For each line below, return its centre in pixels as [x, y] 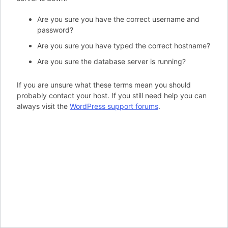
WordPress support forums [114, 106]
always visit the [43, 106]
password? [55, 30]
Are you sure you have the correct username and [118, 19]
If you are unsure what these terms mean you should [104, 85]
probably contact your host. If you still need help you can [112, 95]
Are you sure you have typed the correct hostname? [124, 46]
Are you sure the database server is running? [111, 61]
